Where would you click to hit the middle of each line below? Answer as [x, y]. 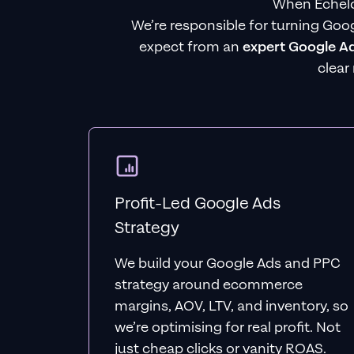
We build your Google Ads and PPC [228, 264]
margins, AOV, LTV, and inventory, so [232, 306]
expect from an [191, 47]
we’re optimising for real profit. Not [228, 328]
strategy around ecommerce [209, 285]
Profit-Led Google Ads [198, 203]
